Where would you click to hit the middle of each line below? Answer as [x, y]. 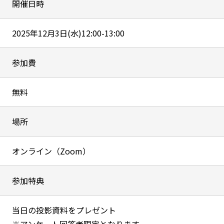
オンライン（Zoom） [51, 151]
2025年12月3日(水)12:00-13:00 [68, 33]
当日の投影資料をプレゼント [64, 210]
